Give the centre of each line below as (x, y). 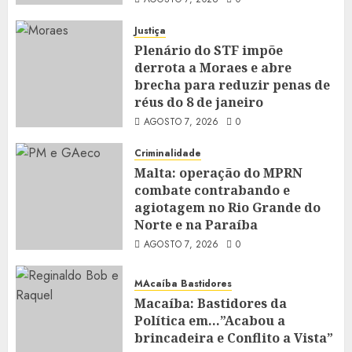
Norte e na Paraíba (196, 225)
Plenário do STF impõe (209, 50)
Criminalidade (168, 153)
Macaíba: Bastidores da (211, 303)
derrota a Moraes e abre (213, 68)
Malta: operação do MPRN (218, 173)
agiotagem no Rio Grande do (227, 207)
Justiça (150, 31)
